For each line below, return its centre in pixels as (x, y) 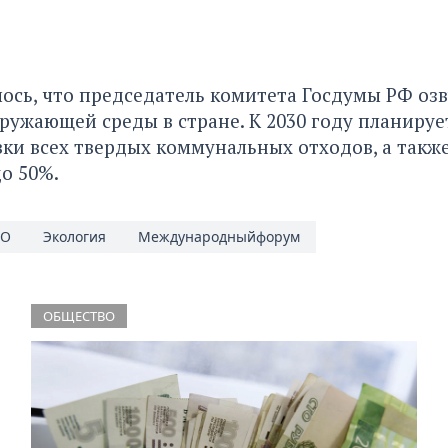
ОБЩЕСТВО (78, 315)
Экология (74, 236)
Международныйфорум (218, 236)
